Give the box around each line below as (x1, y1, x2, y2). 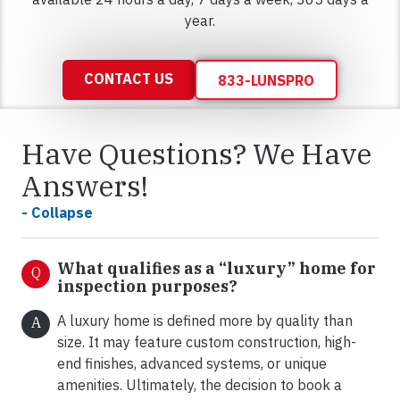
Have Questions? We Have (21, 135, 371, 173)
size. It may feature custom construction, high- (57, 333, 356, 352)
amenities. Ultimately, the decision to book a (57, 376, 342, 395)
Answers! (21, 167, 148, 205)
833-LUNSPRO (218, 71, 314, 89)
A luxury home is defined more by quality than (57, 312, 353, 330)
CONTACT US (84, 69, 173, 87)
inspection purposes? (57, 276, 237, 297)
